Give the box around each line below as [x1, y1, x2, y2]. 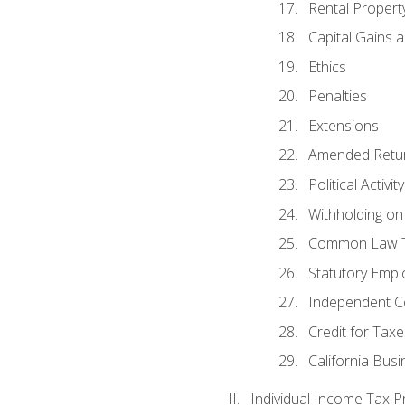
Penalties [307, 86, 367, 107]
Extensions [307, 115, 379, 136]
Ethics [307, 56, 346, 77]
